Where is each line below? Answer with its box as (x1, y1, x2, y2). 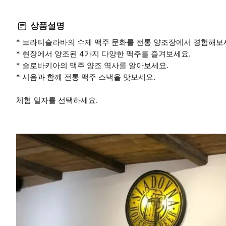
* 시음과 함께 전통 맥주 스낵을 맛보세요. (16, 72, 155, 82)
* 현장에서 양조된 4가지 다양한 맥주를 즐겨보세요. (16, 48, 191, 59)
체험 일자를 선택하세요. (16, 95, 98, 105)
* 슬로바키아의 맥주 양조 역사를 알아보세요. (16, 60, 168, 70)
